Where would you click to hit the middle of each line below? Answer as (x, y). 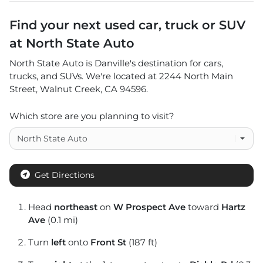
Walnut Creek (70, 89)
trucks (23, 76)
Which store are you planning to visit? (92, 116)
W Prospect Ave (149, 207)
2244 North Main (196, 76)
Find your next (57, 25)
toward (203, 207)
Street (23, 89)
